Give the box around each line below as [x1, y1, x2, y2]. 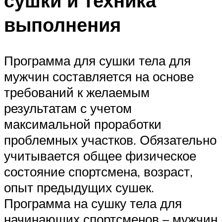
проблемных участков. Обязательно [4, 131, 217, 148]
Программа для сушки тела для [4, 52, 191, 68]
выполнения [4, 12, 121, 37]
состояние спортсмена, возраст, [4, 163, 193, 179]
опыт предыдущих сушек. [4, 179, 154, 195]
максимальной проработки [4, 115, 162, 132]
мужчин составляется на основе [4, 68, 194, 84]
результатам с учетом [4, 100, 132, 116]
